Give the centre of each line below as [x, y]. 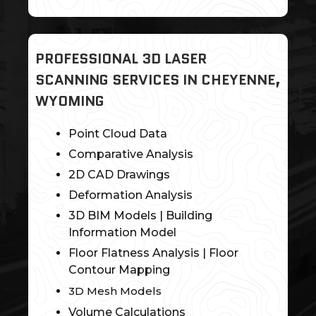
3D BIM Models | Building [140, 216]
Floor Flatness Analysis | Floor [153, 253]
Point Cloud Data [117, 134]
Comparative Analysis [130, 154]
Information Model [122, 233]
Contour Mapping [119, 270]
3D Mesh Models [115, 291]
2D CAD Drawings [119, 175]
